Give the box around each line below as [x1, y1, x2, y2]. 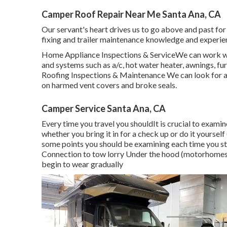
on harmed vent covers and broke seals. [42, 80, 177, 90]
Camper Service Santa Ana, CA [42, 102, 166, 114]
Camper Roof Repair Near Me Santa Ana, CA [42, 8, 221, 20]
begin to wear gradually [42, 159, 123, 169]
